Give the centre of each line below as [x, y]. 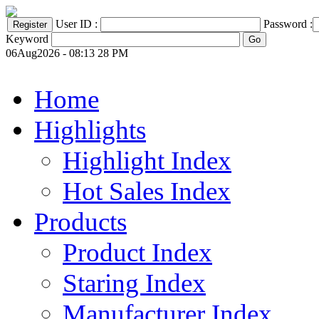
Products [80, 222]
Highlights [90, 130]
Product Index [137, 252]
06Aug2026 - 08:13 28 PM [67, 53]
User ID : [78, 24]
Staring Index [134, 283]
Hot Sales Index [147, 191]
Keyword [27, 39]
